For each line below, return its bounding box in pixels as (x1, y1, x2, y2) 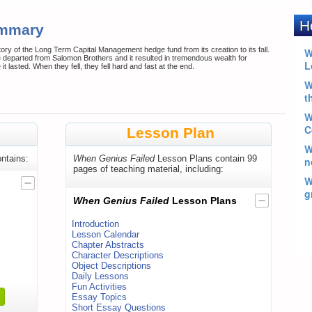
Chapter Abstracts (72, 240, 144, 251)
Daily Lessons (72, 271, 129, 282)
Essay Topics (72, 292, 127, 303)
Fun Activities (72, 281, 127, 292)
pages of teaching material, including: (73, 164, 224, 175)
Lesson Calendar (72, 229, 139, 240)
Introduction (72, 219, 119, 230)
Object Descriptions (72, 260, 151, 272)
